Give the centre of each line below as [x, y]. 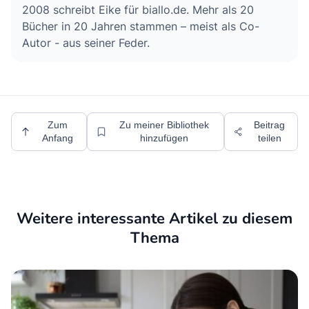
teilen [269, 138]
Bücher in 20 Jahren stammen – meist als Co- [141, 27]
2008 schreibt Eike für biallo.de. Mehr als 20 [138, 10]
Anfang [58, 138]
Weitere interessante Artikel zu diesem [154, 219]
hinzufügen [165, 138]
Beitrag [270, 125]
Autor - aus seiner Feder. [88, 43]
